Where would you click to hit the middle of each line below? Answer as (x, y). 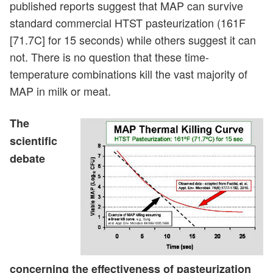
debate (27, 158)
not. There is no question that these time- (109, 56)
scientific (34, 140)
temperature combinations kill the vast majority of (129, 73)
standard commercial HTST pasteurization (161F (128, 22)
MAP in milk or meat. (60, 90)
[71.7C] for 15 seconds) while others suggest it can (133, 39)
